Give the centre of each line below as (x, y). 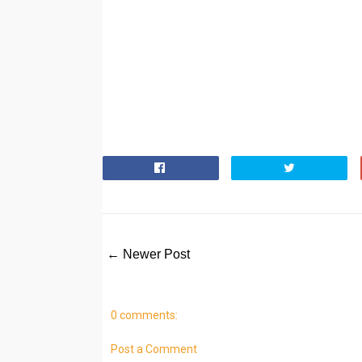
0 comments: (144, 315)
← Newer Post (148, 255)
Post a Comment (154, 349)
